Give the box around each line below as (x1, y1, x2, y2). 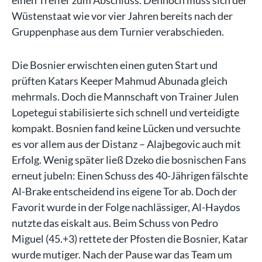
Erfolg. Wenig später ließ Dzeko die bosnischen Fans (12, 153, 246, 166)
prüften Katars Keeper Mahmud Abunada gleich (12, 74, 227, 87)
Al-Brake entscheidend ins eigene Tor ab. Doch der (12, 185, 237, 198)
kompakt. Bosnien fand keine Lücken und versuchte (12, 122, 240, 135)
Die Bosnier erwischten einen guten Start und (12, 58, 218, 71)
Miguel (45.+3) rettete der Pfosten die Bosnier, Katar (12, 232, 248, 245)
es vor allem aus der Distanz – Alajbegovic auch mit (12, 137, 241, 150)
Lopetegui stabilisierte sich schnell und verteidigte (12, 106, 239, 119)
